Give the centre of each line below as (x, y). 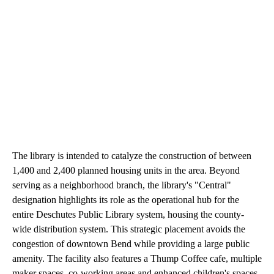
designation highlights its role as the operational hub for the (126, 200)
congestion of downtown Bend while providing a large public (131, 244)
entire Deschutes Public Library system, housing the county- (128, 215)
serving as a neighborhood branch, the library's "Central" (122, 185)
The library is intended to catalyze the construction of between (132, 156)
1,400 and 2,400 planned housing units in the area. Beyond (126, 171)
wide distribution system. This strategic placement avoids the (129, 229)
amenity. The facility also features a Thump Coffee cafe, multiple (137, 259)
